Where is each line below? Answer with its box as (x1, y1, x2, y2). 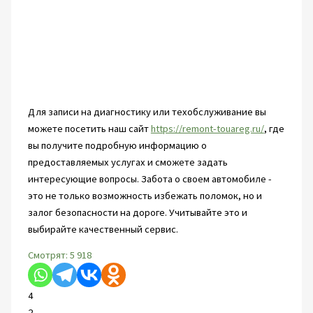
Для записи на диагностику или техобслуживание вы (27, 105, 266, 119)
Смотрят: (27, 248, 68, 261)
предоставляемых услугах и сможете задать (27, 156, 228, 169)
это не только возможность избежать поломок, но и (27, 189, 262, 203)
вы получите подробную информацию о (27, 139, 207, 152)
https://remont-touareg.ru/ (150, 122, 264, 136)
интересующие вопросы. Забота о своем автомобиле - (27, 173, 272, 186)
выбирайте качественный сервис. (27, 223, 178, 236)
